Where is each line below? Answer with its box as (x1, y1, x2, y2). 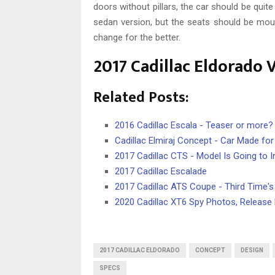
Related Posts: (93, 85, 188, 110)
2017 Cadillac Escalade (115, 166, 207, 177)
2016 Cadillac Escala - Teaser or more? (115, 120, 273, 131)
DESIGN (241, 247, 263, 254)
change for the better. (93, 32, 180, 44)
